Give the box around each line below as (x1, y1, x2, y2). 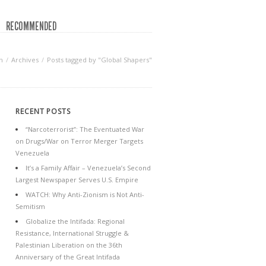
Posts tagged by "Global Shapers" (47, 55, 152, 64)
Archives (11, 55, 39, 64)
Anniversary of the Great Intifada (15, 252, 120, 261)
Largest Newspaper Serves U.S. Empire (15, 175, 138, 184)
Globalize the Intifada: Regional (26, 217, 125, 226)
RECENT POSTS (15, 106, 71, 116)
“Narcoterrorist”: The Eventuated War (26, 125, 144, 134)
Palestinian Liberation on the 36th (15, 240, 122, 249)
